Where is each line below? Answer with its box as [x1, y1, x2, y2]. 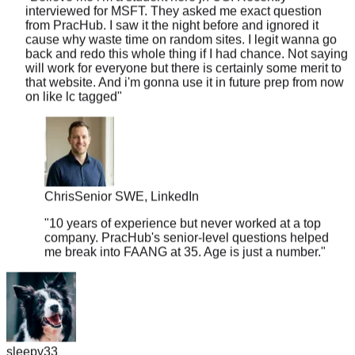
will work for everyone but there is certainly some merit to [25, 40, 342, 54]
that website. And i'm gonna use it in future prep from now [25, 54, 344, 68]
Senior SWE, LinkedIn [74, 168, 199, 182]
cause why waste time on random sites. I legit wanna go [25, 11, 337, 25]
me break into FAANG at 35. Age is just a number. [44, 223, 321, 238]
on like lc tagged [25, 68, 117, 82]
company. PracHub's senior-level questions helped [44, 209, 329, 223]
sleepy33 [6, 323, 58, 338]
